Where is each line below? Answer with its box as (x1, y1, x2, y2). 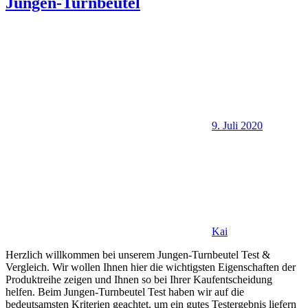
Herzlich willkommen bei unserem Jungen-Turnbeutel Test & (5, 248, 270, 261)
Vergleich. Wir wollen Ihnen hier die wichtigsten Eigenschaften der (5, 261, 296, 273)
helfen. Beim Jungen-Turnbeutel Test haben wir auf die (5, 285, 244, 298)
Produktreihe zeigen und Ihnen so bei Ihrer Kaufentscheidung (5, 273, 272, 285)
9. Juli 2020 (212, 119, 263, 131)
